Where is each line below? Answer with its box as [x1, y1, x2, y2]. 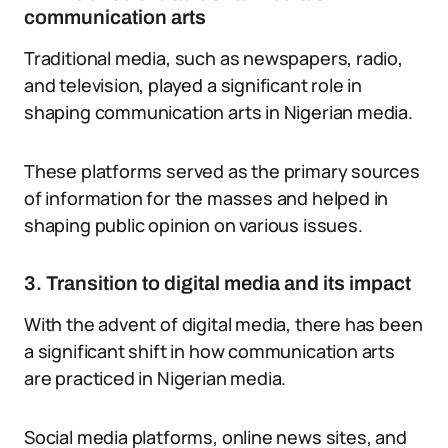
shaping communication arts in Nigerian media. [24, 100, 413, 124]
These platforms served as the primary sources [24, 159, 420, 183]
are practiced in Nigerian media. [24, 366, 287, 390]
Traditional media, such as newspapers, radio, [24, 46, 403, 70]
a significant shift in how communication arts [24, 339, 395, 363]
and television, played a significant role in [24, 73, 363, 97]
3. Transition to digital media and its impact [24, 272, 411, 294]
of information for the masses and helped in [24, 186, 389, 210]
